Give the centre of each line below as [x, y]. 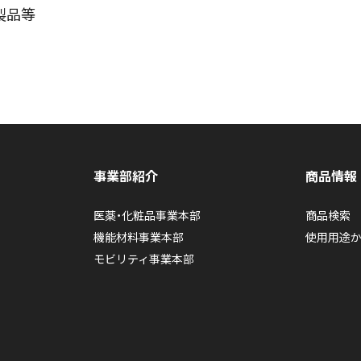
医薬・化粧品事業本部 [147, 215]
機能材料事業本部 [138, 237]
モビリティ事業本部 [143, 259]
